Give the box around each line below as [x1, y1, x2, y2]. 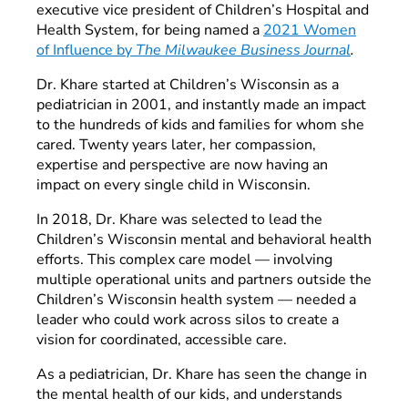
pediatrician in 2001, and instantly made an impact [36, 94, 366, 115]
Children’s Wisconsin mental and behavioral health [36, 229, 372, 250]
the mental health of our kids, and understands [36, 383, 342, 404]
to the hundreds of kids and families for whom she [36, 114, 364, 135]
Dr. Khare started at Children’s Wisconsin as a [36, 74, 339, 95]
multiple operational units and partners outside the [36, 269, 372, 290]
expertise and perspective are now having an [36, 154, 328, 175]
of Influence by [36, 39, 136, 60]
